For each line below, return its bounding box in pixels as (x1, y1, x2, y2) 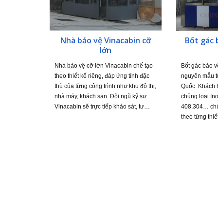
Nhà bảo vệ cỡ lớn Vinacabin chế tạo (54, 62, 153, 69)
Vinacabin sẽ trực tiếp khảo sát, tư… (54, 103, 150, 110)
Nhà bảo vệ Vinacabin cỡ (60, 35, 151, 46)
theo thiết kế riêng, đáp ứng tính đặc (54, 72, 149, 79)
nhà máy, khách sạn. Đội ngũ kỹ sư (54, 92, 146, 100)
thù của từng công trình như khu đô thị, (54, 82, 156, 90)
